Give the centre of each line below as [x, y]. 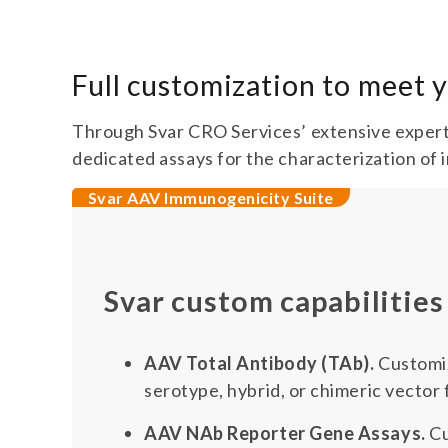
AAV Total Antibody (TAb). [261, 362]
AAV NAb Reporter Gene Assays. [285, 432]
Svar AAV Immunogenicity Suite [211, 197]
